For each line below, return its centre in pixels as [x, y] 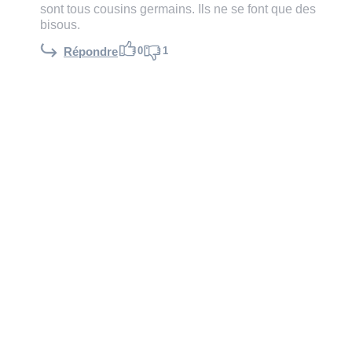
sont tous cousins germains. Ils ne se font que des [178, 9]
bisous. [60, 24]
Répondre [91, 52]
